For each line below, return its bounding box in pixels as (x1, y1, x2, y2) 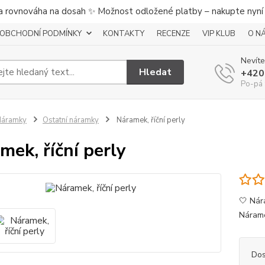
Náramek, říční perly (114, 115, 185, 125)
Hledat (139, 65, 172, 79)
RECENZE (157, 28, 190, 39)
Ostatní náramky (42, 115, 99, 125)
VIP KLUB (202, 28, 235, 39)
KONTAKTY (103, 28, 144, 39)
